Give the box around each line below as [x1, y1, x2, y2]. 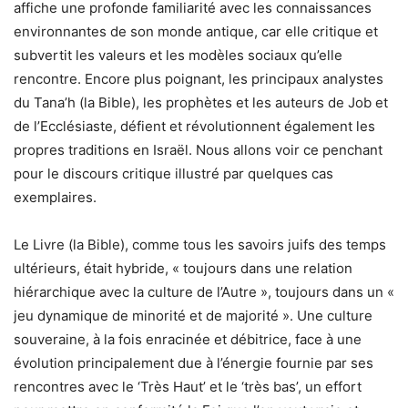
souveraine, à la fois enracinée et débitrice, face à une [14, 331, 362, 349]
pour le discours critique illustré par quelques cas [14, 165, 333, 183]
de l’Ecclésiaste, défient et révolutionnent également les [14, 117, 375, 136]
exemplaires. [14, 189, 97, 207]
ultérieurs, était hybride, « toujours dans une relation [14, 260, 352, 278]
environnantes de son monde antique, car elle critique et [14, 23, 378, 41]
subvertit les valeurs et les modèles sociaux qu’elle [14, 46, 342, 65]
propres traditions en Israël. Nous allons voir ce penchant [14, 141, 382, 159]
